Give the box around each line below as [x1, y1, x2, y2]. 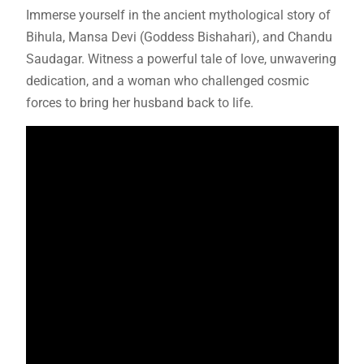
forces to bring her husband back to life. [25, 95, 253, 110]
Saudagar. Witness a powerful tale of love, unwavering [25, 51, 336, 67]
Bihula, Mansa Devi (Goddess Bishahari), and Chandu [25, 29, 332, 45]
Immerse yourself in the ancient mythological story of [25, 7, 331, 23]
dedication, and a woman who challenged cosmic [25, 73, 309, 89]
